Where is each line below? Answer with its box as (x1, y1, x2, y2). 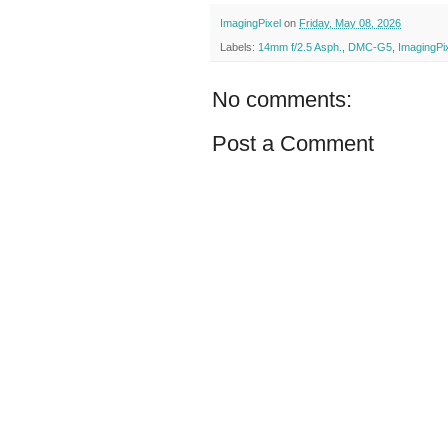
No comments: (212, 86, 352, 112)
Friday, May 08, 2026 (299, 16, 401, 29)
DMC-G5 (348, 40, 392, 53)
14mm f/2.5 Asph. (258, 40, 342, 53)
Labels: (220, 40, 258, 53)
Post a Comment (212, 130, 374, 156)
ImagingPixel (220, 16, 281, 29)
